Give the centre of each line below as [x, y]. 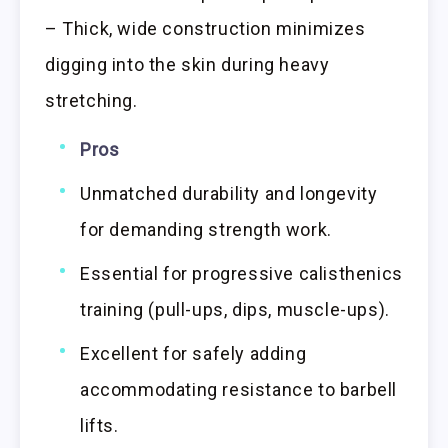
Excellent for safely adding [193, 353]
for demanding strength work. [206, 229]
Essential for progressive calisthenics [241, 273]
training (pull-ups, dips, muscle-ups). [235, 309]
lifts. [99, 425]
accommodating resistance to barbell [239, 389]
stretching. [91, 101]
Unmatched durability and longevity [229, 193]
